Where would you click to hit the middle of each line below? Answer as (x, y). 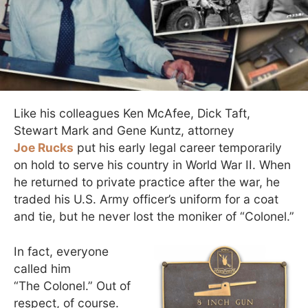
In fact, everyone (61, 251)
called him (42, 268)
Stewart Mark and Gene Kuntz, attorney (124, 130)
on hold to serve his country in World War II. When (152, 165)
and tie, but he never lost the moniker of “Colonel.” (154, 216)
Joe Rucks (44, 147)
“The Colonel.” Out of (72, 286)
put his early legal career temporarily (178, 147)
